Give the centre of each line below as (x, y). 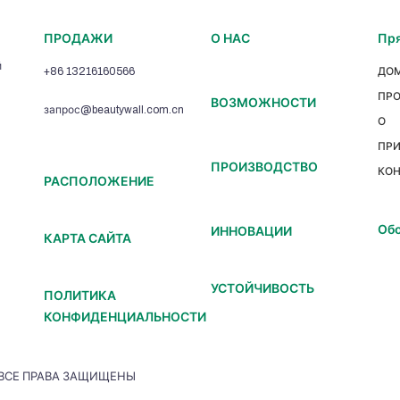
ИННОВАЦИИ (251, 232)
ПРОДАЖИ (79, 39)
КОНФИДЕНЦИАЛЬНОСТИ (125, 317)
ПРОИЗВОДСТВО (264, 167)
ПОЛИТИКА (80, 296)
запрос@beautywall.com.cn (114, 110)
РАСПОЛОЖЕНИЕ (100, 182)
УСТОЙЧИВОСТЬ (262, 289)
